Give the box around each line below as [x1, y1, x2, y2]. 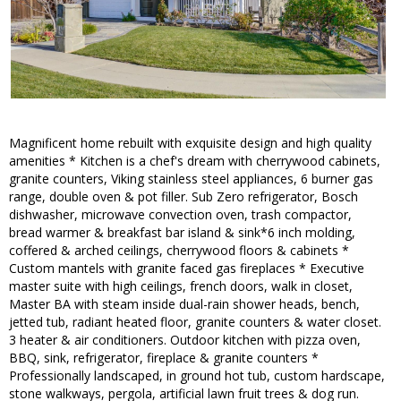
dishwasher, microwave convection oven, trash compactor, [9, 206, 352, 224]
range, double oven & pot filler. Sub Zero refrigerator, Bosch [9, 188, 358, 206]
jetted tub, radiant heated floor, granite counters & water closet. [9, 313, 381, 331]
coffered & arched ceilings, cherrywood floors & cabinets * [9, 242, 349, 260]
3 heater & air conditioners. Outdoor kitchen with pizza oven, [9, 331, 361, 349]
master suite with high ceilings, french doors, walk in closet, [9, 277, 353, 295]
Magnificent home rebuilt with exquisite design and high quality [9, 134, 371, 152]
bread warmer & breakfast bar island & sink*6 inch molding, [9, 224, 355, 242]
